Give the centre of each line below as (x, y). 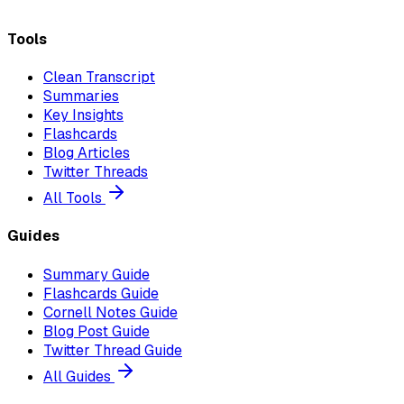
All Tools (74, 197)
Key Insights (83, 115)
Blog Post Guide (96, 331)
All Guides (79, 376)
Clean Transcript (99, 77)
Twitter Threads (96, 171)
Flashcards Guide (101, 293)
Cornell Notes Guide (110, 312)
